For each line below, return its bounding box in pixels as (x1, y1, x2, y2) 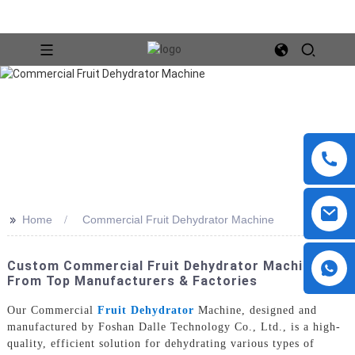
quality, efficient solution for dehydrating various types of (6, 337, 315, 349)
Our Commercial (6, 303, 97, 316)
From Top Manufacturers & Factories (6, 273, 258, 288)
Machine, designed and (193, 303, 317, 316)
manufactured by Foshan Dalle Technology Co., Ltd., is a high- (6, 320, 341, 333)
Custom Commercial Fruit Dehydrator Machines (6, 258, 326, 273)
